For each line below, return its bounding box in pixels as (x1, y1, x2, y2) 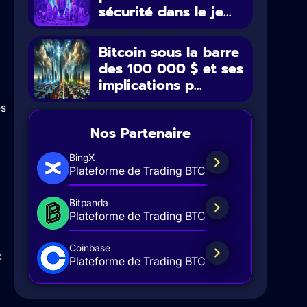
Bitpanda (69, 196, 108, 208)
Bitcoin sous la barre (99, 41, 240, 62)
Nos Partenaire (90, 122, 191, 143)
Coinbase (69, 241, 110, 254)
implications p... (99, 74, 203, 95)
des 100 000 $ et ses (99, 58, 244, 79)
